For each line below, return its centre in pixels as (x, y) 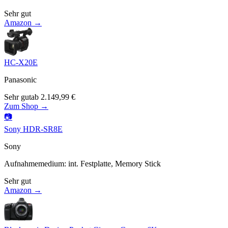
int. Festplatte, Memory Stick (115, 163)
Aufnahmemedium (34, 163)
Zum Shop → (26, 106)
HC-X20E (21, 62)
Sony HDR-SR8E (33, 129)
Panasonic (20, 79)
